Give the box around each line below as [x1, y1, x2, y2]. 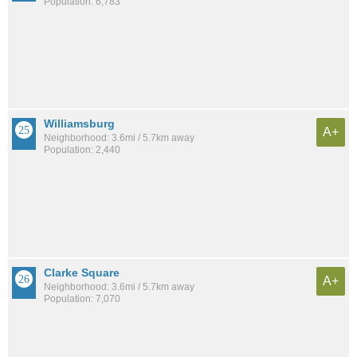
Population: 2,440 [44, 144, 120, 156]
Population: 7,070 [44, 293, 120, 305]
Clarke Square [44, 266, 120, 280]
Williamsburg [44, 117, 115, 131]
